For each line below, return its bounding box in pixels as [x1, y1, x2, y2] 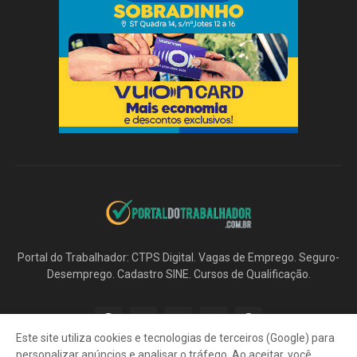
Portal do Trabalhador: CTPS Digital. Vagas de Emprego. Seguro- [18, 250, 339, 264]
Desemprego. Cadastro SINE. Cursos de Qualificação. [46, 267, 311, 280]
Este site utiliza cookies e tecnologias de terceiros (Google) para [16, 331, 335, 344]
